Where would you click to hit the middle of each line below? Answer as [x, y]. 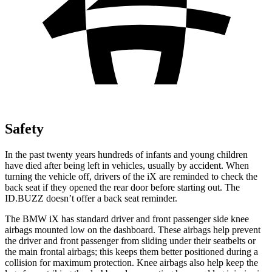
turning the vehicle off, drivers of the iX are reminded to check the [131, 176]
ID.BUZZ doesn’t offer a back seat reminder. [91, 198]
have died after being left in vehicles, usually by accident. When [127, 165]
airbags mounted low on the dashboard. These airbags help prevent [133, 229]
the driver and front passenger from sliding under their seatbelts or [130, 240]
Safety [24, 128]
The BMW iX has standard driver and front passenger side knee [127, 219]
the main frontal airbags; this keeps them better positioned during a [131, 251]
